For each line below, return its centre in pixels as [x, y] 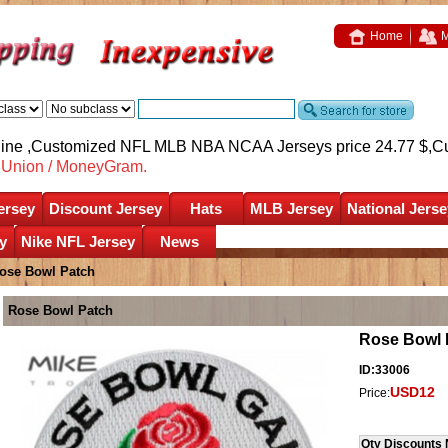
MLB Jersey [291, 208]
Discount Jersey [105, 208]
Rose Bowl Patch [60, 310]
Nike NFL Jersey [78, 241]
